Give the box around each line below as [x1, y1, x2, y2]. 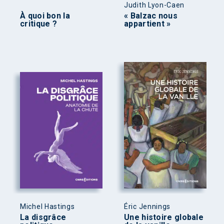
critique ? [20, 19, 57, 29]
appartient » [124, 19, 171, 29]
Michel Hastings [20, 202, 75, 210]
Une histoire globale [124, 212, 204, 222]
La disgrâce [20, 212, 66, 222]
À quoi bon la [20, 11, 70, 21]
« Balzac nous [124, 11, 177, 21]
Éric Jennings [124, 202, 171, 210]
